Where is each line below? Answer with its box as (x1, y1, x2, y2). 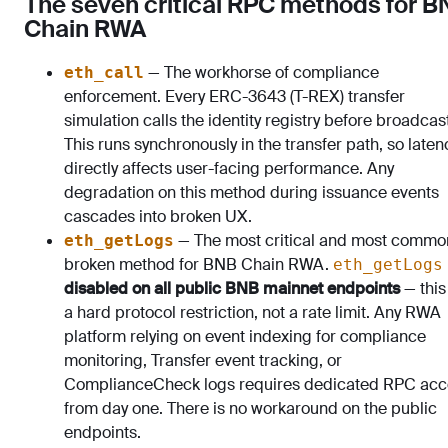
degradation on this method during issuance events (64, 182, 439, 203)
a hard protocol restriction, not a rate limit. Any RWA (64, 302, 441, 323)
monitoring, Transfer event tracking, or (64, 350, 342, 371)
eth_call (64, 63, 144, 82)
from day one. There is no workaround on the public (64, 398, 437, 419)
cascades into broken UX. (64, 206, 252, 227)
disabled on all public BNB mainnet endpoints (64, 278, 400, 299)
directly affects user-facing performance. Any (64, 158, 394, 179)
